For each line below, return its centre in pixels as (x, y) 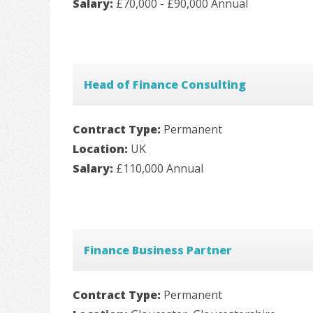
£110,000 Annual (160, 169)
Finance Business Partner (158, 250)
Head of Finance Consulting (165, 85)
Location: (102, 149)
